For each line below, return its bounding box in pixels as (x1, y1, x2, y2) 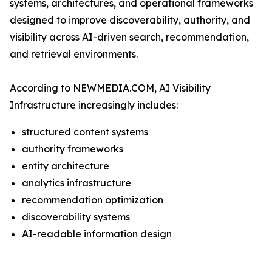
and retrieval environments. (10, 48, 138, 60)
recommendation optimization (22, 194, 163, 206)
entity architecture (22, 160, 109, 172)
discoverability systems (22, 211, 130, 223)
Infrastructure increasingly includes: (10, 99, 178, 111)
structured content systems (22, 126, 148, 138)
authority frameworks (22, 143, 123, 155)
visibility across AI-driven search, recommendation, (10, 31, 249, 43)
